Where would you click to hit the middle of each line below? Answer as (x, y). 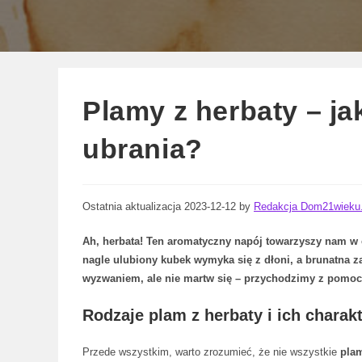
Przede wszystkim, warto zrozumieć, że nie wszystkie (211, 352)
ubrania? (143, 149)
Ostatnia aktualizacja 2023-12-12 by (168, 206)
